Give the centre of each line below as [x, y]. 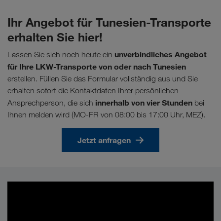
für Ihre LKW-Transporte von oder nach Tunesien [97, 66]
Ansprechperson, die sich [51, 103]
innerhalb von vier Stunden [144, 102]
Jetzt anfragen [104, 140]
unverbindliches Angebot [161, 54]
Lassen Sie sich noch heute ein [61, 54]
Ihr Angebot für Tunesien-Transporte [109, 22]
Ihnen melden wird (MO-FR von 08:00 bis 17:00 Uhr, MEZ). [106, 114]
